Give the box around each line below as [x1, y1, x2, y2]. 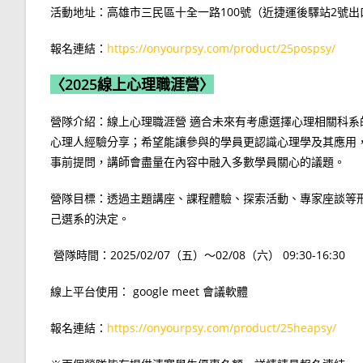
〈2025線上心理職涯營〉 [50, 74, 214, 94]
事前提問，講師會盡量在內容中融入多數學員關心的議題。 [50, 153, 345, 169]
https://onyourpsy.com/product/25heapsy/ [107, 319, 336, 335]
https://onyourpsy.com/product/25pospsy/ [107, 40, 335, 56]
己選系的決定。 [50, 210, 130, 226]
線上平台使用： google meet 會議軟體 [50, 283, 248, 299]
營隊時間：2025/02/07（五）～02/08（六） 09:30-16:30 [50, 246, 345, 263]
